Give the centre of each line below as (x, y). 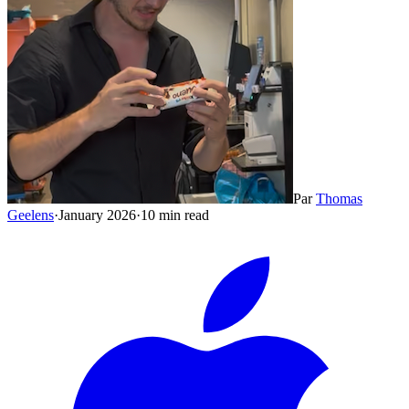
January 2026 (97, 215)
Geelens (31, 215)
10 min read (175, 215)
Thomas (339, 198)
